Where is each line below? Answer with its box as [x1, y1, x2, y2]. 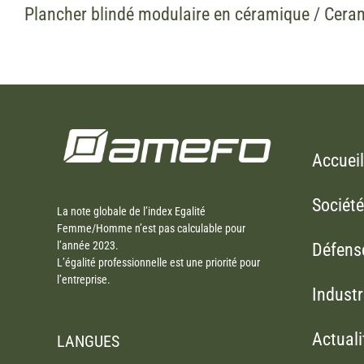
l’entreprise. [57, 273, 110, 287]
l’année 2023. [57, 239, 119, 253]
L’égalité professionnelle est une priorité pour [57, 256, 260, 270]
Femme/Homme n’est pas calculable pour [57, 222, 245, 236]
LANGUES [57, 331, 119, 352]
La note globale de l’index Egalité [57, 205, 206, 219]
